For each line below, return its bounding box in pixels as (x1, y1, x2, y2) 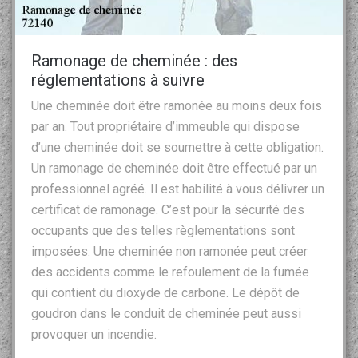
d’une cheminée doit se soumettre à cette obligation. (31, 139, 324, 155)
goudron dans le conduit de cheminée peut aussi (31, 305, 301, 321)
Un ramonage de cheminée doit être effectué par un (31, 160, 317, 176)
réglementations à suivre (31, 70, 205, 89)
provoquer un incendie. (31, 326, 157, 342)
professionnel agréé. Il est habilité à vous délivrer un (31, 181, 324, 197)
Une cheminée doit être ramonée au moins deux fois (31, 97, 322, 113)
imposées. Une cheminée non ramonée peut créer (31, 243, 308, 259)
